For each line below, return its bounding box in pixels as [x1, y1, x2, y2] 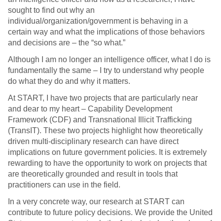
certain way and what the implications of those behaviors [8, 28, 205, 37]
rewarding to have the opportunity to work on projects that [8, 159, 207, 168]
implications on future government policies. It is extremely [8, 148, 207, 157]
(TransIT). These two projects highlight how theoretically [8, 126, 203, 135]
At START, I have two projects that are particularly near [8, 94, 198, 103]
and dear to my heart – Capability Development [8, 105, 172, 113]
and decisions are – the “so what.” [8, 38, 125, 47]
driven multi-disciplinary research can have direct [8, 137, 179, 146]
